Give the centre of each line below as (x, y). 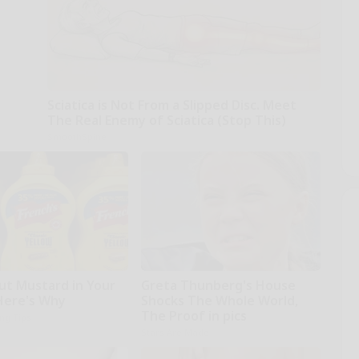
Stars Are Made (175, 333)
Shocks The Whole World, (219, 301)
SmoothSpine (77, 137)
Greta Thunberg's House (218, 286)
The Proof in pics (194, 316)
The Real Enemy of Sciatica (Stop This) (166, 121)
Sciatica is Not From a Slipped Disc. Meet (171, 105)
